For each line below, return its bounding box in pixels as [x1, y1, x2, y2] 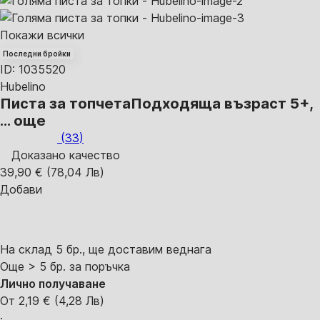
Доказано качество [11, 148, 120, 162]
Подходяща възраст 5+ [131, 95, 309, 112]
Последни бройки [3, 49, 71, 58]
